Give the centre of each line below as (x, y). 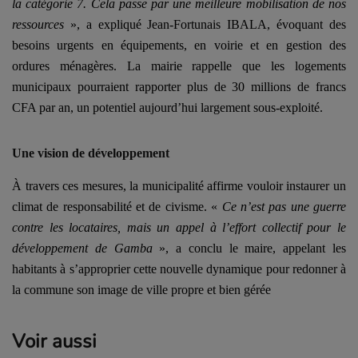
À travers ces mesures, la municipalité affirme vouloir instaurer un (179, 186)
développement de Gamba (86, 249)
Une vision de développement (91, 153)
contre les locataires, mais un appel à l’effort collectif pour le (179, 228)
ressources (38, 25)
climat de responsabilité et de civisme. (112, 207)
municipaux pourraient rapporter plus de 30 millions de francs (179, 87)
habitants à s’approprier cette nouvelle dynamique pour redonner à (179, 269)
